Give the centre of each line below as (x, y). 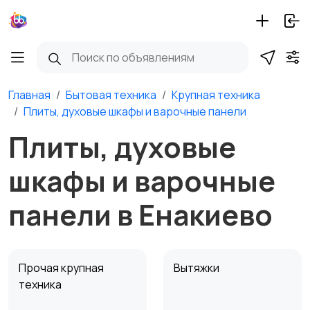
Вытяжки (198, 268)
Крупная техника (216, 95)
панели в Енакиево (140, 215)
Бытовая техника (111, 95)
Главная (29, 95)
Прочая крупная (61, 268)
